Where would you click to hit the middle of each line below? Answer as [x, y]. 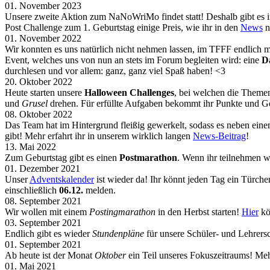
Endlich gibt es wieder [49, 234]
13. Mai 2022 [30, 147]
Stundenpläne [118, 234]
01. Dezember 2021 [42, 168]
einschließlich [32, 190]
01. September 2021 [43, 244]
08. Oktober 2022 [39, 114]
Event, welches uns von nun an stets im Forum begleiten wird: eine [133, 60]
